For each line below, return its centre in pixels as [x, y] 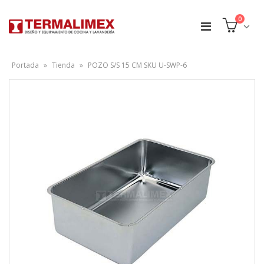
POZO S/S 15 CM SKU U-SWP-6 [137, 65]
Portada [25, 65]
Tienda [63, 65]
